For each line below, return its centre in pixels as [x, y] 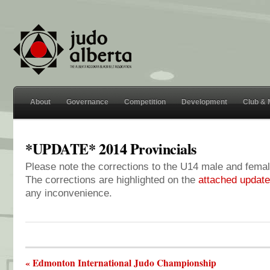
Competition [145, 102]
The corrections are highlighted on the [112, 180]
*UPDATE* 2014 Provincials [111, 149]
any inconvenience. [69, 193]
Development [204, 102]
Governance [87, 102]
